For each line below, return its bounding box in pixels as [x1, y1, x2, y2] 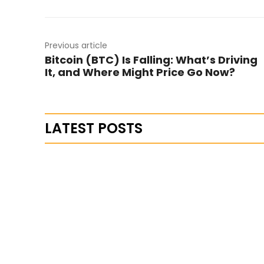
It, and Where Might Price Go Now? [45, 65, 235, 80]
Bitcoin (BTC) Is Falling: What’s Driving [45, 52, 258, 67]
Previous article [45, 39, 107, 51]
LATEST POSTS [45, 118, 143, 138]
